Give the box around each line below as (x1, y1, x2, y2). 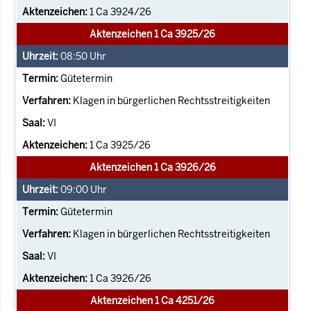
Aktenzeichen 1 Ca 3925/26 (90, 27, 215, 40)
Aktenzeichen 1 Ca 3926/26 (89, 160, 216, 174)
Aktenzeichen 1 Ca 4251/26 (90, 294, 215, 307)
